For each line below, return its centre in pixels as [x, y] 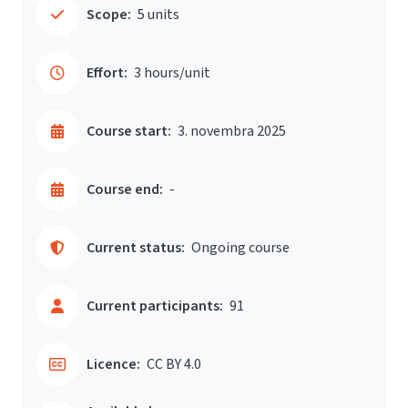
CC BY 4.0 [174, 364]
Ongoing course [240, 248]
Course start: [129, 131]
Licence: [113, 364]
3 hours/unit [172, 73]
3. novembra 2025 [232, 131]
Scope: [109, 15]
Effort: [107, 73]
